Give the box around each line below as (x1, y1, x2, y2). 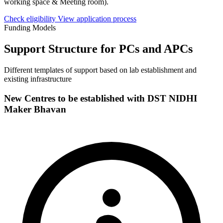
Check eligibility (4, 14, 58, 23)
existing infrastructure (4, 75, 72, 84)
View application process (58, 14, 136, 23)
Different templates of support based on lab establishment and (4, 66, 197, 75)
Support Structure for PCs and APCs (4, 42, 193, 56)
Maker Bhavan (4, 104, 66, 114)
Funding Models (4, 23, 56, 32)
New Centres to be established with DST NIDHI (4, 93, 197, 104)
